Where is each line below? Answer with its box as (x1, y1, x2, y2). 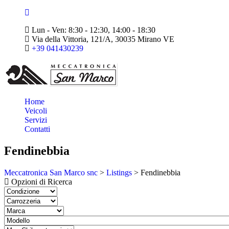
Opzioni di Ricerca (11, 177, 72, 186)
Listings (106, 168, 132, 177)
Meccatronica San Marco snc (4, 168, 98, 177)
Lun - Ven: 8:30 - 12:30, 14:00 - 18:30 (30, 26, 155, 34)
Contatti (25, 125, 50, 133)
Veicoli (25, 106, 47, 115)
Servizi (25, 116, 47, 124)
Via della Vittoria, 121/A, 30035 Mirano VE (30, 35, 174, 43)
